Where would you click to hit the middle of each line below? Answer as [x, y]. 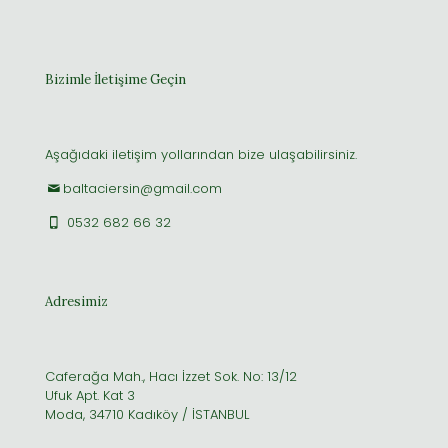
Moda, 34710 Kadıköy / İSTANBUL [147, 414]
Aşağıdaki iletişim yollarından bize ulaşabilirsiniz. [201, 154]
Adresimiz [76, 301]
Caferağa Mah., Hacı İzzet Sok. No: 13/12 [171, 376]
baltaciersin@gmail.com [143, 188]
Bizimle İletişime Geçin [115, 79]
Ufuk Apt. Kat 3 [90, 395]
